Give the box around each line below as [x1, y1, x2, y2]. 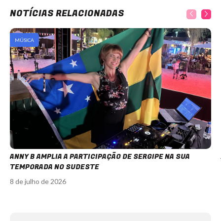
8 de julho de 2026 [10, 177, 66, 185]
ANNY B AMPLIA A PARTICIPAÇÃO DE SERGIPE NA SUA [10, 151, 190, 162]
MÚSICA [15, 37, 34, 43]
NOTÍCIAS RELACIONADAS [10, 7, 124, 20]
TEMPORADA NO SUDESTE [10, 161, 99, 172]
